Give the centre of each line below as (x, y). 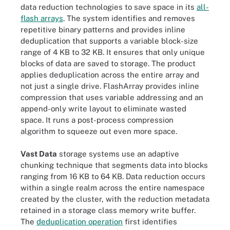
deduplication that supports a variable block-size (109, 41)
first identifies (150, 222)
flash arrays (42, 18)
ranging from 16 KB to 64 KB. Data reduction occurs (113, 176)
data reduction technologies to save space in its (109, 7)
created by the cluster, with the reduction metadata (115, 199)
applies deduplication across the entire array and (110, 74)
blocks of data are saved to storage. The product (108, 63)
